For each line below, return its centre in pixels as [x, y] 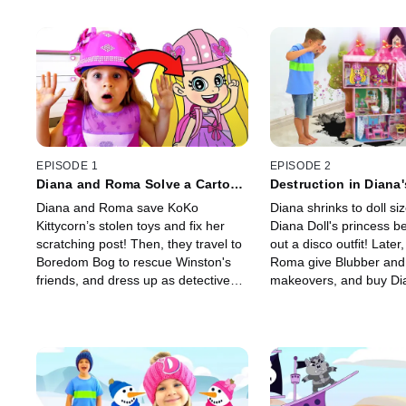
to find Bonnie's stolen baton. [119, 299]
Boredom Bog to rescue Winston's [134, 262]
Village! [294, 199]
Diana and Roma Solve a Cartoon [142, 184]
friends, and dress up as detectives [136, 280]
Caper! [58, 199]
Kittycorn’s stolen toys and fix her [130, 226]
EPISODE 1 [68, 166]
